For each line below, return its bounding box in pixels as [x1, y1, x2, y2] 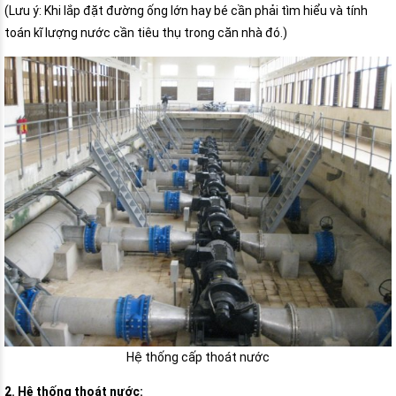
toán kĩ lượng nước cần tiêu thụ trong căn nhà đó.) [4, 25, 287, 40]
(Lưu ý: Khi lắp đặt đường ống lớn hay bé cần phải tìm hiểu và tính [4, 3, 368, 18]
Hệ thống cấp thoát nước [126, 350, 270, 365]
